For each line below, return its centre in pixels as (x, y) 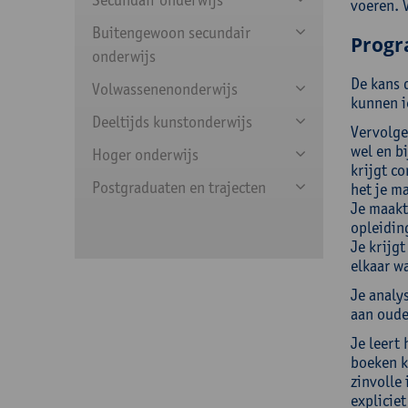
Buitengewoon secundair (171, 32)
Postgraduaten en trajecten (179, 187)
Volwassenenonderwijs (165, 89)
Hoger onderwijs (145, 154)
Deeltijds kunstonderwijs (172, 122)
